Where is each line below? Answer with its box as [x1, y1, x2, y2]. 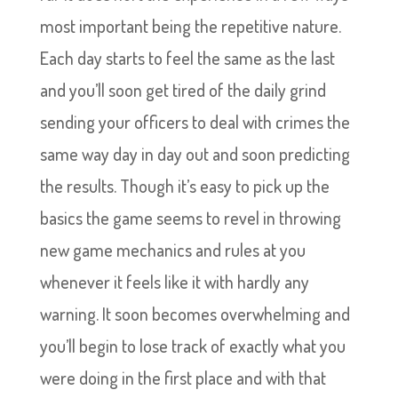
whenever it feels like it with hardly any [39, 270, 309, 293]
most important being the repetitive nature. [39, 14, 341, 37]
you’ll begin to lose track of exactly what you [39, 334, 346, 357]
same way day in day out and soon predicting [39, 142, 350, 165]
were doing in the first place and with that [39, 366, 326, 389]
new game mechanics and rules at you [39, 238, 306, 261]
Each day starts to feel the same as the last [39, 46, 335, 69]
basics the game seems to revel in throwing [39, 206, 341, 229]
